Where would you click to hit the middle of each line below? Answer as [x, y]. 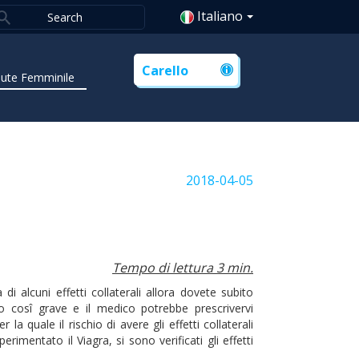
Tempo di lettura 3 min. [183, 267]
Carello [165, 71]
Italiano [218, 16]
